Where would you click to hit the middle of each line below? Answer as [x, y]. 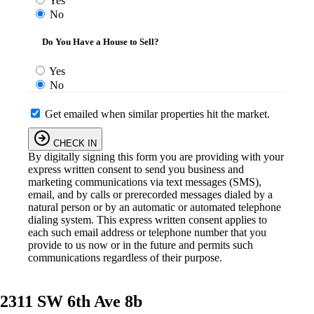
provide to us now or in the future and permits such [141, 245]
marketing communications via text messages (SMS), [145, 182]
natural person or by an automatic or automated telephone [155, 207]
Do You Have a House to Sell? [101, 42]
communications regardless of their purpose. [125, 257]
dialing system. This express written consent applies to [148, 219]
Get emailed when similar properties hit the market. [157, 114]
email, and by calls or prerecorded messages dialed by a [150, 194]
